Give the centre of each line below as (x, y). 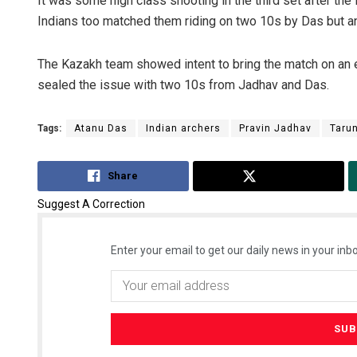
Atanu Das (101, 129)
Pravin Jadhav (275, 129)
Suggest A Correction (91, 204)
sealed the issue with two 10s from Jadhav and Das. (183, 85)
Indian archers (183, 129)
